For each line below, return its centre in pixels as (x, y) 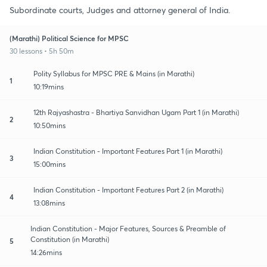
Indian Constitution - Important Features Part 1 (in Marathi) (128, 151)
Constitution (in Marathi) (70, 239)
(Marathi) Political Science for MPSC (69, 38)
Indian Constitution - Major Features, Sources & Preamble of (128, 228)
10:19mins (49, 86)
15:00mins (49, 164)
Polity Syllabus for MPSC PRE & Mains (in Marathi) (114, 73)
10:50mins (49, 125)
